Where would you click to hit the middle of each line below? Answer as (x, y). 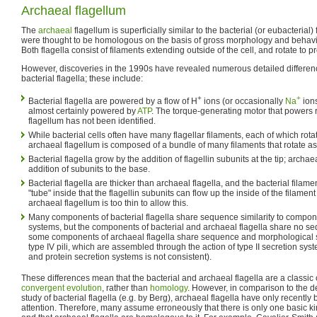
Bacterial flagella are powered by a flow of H (113, 101)
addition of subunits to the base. (89, 169)
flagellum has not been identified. (92, 121)
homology (169, 288)
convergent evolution (62, 288)
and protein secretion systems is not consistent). (120, 257)
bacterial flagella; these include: (82, 79)
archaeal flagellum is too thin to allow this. (108, 203)
